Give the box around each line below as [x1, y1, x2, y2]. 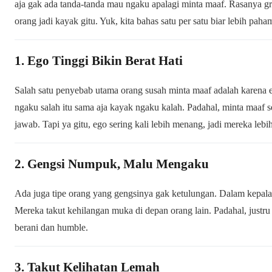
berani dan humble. [15, 222, 88, 233]
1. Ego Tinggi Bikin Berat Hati [15, 53, 183, 68]
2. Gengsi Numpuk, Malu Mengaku [15, 156, 209, 171]
